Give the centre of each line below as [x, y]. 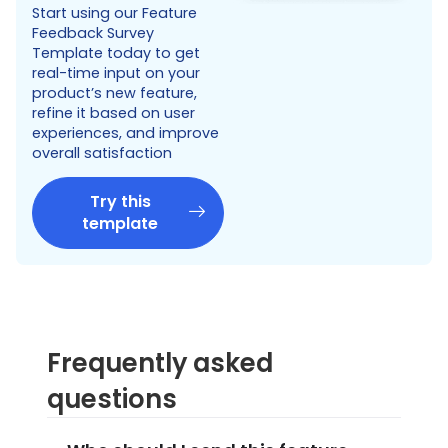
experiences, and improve [125, 132]
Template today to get [116, 52]
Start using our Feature [114, 12]
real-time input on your [116, 72]
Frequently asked [160, 363]
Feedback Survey [93, 32]
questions [112, 399]
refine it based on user [113, 112]
